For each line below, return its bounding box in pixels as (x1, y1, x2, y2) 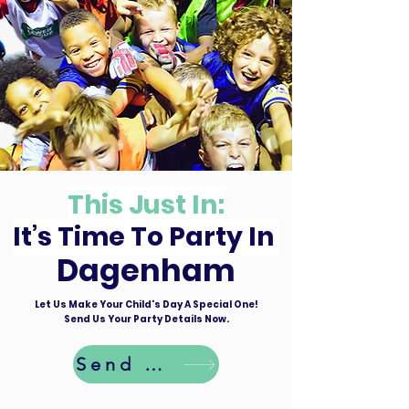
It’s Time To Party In (13, 219, 279, 255)
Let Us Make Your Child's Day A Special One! (34, 298, 258, 311)
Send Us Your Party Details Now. (63, 312, 229, 326)
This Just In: (68, 187, 225, 223)
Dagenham (57, 249, 236, 292)
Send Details (144, 353, 163, 375)
